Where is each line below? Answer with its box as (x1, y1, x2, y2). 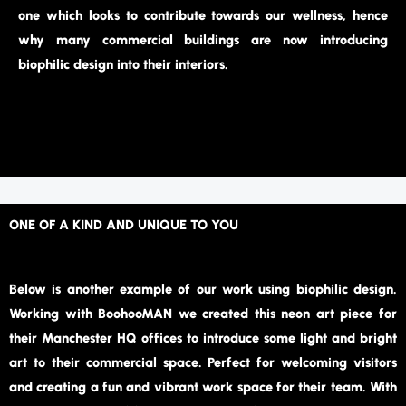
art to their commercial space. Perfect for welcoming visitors (9, 353, 397, 371)
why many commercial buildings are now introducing (18, 31, 388, 48)
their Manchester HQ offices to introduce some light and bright (9, 329, 397, 346)
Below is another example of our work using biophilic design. (9, 280, 397, 297)
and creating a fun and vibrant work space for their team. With (9, 378, 397, 395)
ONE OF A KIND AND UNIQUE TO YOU (9, 217, 238, 234)
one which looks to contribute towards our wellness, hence (18, 6, 388, 24)
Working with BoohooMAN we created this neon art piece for (9, 304, 397, 322)
